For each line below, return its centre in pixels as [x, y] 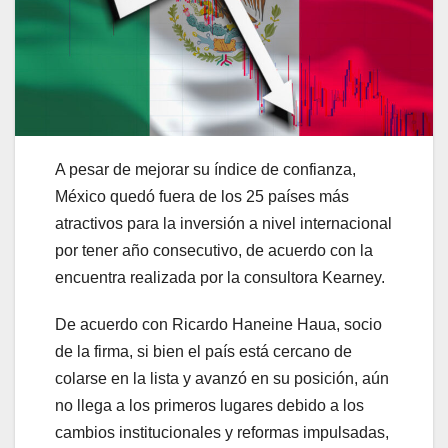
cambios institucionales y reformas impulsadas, [222, 432]
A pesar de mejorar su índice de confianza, [205, 169]
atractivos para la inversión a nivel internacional [223, 223]
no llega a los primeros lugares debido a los [209, 405]
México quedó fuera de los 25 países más [202, 196]
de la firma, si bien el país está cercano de [203, 351]
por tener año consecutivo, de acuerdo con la [214, 250]
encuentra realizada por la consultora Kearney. [220, 277]
